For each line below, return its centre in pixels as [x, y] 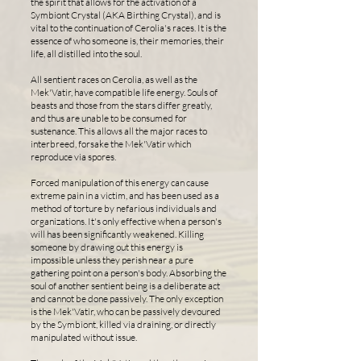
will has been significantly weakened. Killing [117, 234]
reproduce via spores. [73, 157]
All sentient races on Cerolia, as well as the [114, 79]
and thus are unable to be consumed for [109, 118]
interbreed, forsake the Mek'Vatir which [111, 144]
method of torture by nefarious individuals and [124, 208]
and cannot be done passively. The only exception [127, 299]
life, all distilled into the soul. [86, 54]
